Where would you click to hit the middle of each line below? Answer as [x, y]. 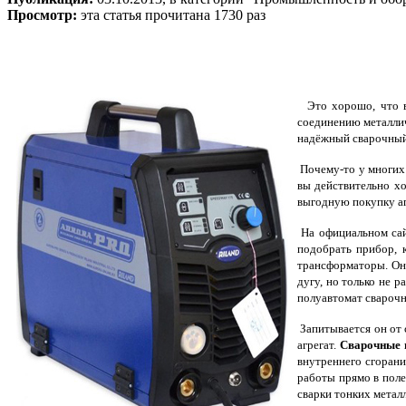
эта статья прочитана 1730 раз [173, 14]
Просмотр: [44, 14]
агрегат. [319, 345]
